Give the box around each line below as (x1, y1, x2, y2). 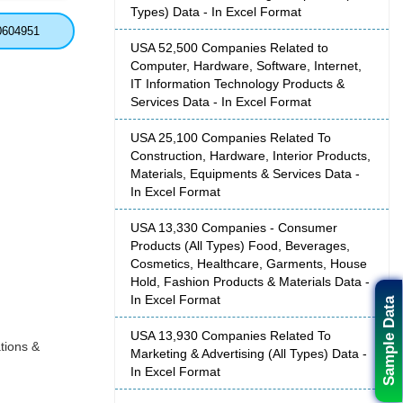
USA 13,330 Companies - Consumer (130, 220, 337, 236)
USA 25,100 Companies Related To (130, 130, 331, 146)
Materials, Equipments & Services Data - (130, 166, 360, 182)
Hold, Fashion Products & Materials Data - (130, 274, 370, 290)
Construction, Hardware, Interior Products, (130, 148, 371, 164)
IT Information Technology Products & (130, 76, 345, 92)
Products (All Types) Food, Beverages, (130, 238, 350, 254)
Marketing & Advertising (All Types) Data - (130, 346, 367, 362)
